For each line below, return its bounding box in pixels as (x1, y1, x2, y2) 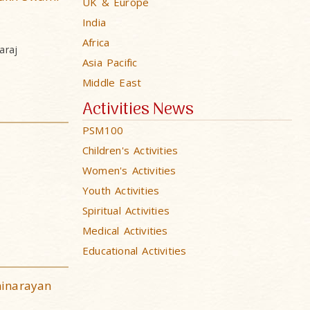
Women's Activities (82, 163, 176, 177)
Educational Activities (82, 244, 187, 257)
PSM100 (82, 123, 124, 137)
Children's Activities (82, 143, 179, 157)
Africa (82, 35, 110, 49)
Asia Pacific (82, 55, 138, 69)
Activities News (82, 96, 194, 123)
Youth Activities (82, 183, 160, 197)
